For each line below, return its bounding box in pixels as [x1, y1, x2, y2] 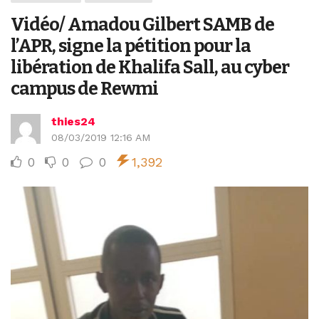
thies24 [51, 115, 95, 128]
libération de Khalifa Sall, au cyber [11, 56, 289, 78]
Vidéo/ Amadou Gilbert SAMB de [11, 14, 274, 36]
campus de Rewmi [11, 78, 158, 100]
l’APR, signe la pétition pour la [11, 35, 251, 57]
